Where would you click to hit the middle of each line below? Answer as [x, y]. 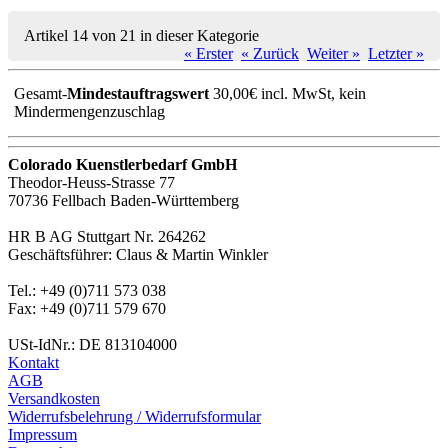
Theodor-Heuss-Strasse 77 [91, 182]
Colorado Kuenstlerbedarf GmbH [122, 164]
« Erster [208, 54]
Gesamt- [41, 94]
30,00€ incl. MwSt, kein [288, 94]
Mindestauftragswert [138, 94]
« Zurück [270, 54]
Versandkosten [54, 398]
